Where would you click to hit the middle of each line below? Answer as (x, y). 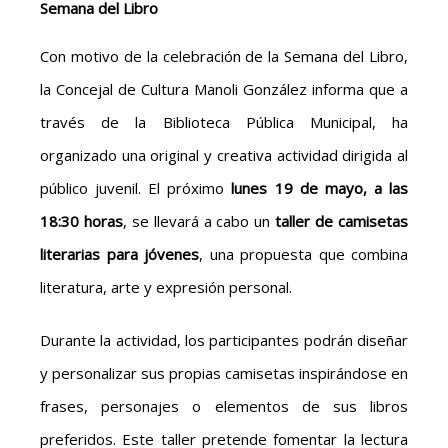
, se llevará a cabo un (199, 221)
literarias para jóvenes (119, 254)
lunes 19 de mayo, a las (320, 188)
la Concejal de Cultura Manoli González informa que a (224, 89)
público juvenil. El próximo (136, 188)
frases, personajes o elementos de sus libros (224, 406)
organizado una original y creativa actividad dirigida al (224, 155)
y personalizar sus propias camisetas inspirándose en (224, 373)
